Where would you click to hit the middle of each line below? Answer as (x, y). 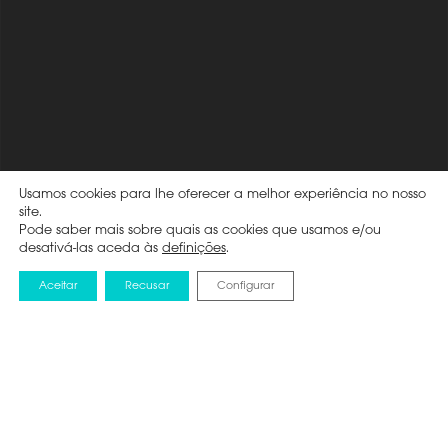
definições (194, 248)
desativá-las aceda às (90, 248)
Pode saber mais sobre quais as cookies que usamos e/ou (200, 230)
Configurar (245, 286)
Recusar (147, 286)
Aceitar (58, 286)
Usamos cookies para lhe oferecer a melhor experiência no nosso (222, 194)
